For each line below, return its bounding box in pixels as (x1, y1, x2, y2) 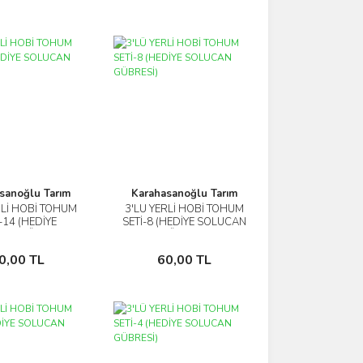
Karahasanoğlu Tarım (131, 186, 238, 201)
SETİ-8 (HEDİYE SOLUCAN (122, 215, 247, 229)
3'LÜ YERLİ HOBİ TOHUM (125, 202, 245, 216)
